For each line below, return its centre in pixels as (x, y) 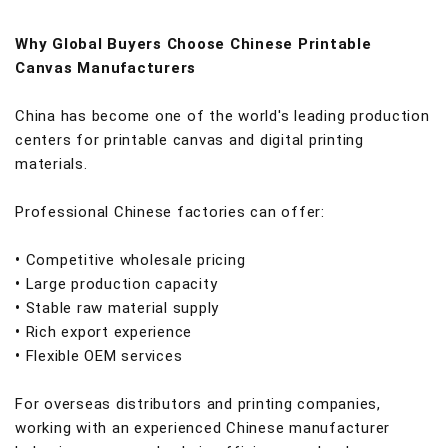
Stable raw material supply (122, 308)
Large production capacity (121, 284)
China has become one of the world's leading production (222, 116)
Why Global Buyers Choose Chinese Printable (193, 44)
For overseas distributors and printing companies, (198, 404)
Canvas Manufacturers (105, 68)
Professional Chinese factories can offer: (170, 212)
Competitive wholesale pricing (135, 260)
